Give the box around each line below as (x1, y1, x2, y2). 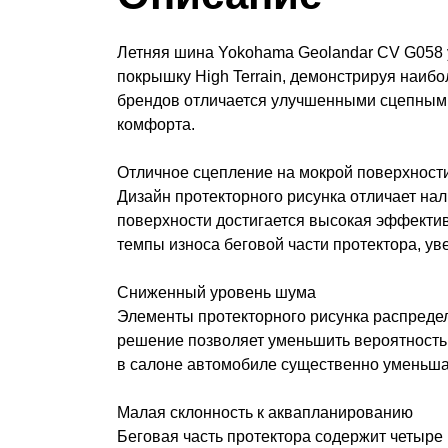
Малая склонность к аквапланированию (117, 403, 413, 421)
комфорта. (117, 115, 195, 133)
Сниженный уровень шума (117, 283, 316, 301)
